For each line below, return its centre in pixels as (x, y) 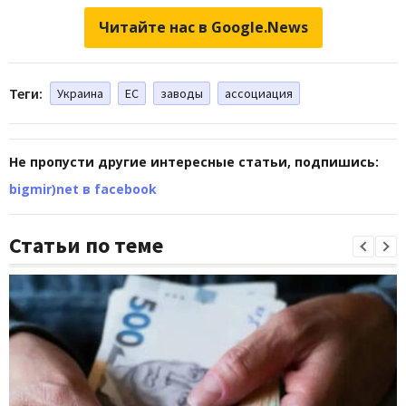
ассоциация (259, 93)
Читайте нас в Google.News (203, 27)
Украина (80, 93)
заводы (182, 93)
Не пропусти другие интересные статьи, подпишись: (194, 161)
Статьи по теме (86, 245)
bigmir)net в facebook (83, 188)
